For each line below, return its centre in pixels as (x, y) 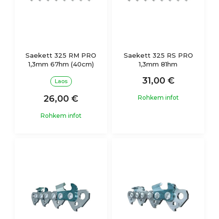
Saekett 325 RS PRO (158, 55)
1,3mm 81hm (158, 64)
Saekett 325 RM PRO (61, 55)
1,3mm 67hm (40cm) (61, 64)
